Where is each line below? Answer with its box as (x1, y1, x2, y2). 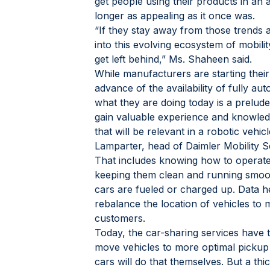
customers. (95, 212, 145, 224)
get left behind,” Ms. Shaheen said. (95, 52, 252, 65)
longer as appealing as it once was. (95, 9, 255, 22)
